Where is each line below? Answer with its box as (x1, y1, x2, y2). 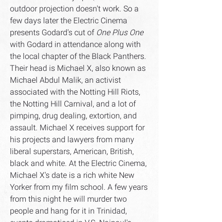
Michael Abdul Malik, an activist (10, 74, 121, 86)
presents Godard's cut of (10, 27, 96, 39)
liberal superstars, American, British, (10, 146, 134, 158)
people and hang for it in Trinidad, (10, 205, 127, 217)
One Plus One (96, 27, 143, 39)
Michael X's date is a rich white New (10, 169, 134, 181)
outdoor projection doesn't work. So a (10, 3, 139, 15)
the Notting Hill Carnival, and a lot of (10, 98, 136, 110)
